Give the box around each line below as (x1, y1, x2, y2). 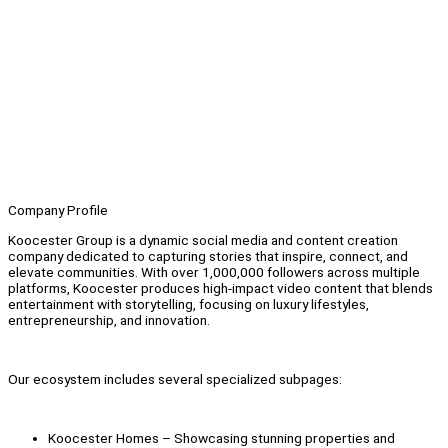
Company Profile (8, 202, 108, 219)
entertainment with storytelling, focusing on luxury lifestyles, (8, 295, 369, 312)
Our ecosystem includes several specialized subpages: (8, 371, 342, 388)
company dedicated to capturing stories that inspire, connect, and (8, 247, 408, 264)
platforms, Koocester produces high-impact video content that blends (8, 279, 433, 296)
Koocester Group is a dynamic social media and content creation (8, 231, 398, 248)
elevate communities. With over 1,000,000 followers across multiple (8, 263, 420, 280)
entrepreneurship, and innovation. (8, 311, 210, 328)
